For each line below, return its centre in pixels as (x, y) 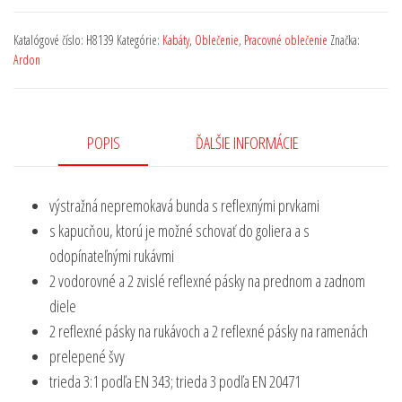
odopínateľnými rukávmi (112, 256)
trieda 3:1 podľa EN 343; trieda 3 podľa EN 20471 (175, 382)
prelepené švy (87, 357)
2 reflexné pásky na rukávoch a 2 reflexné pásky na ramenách (209, 332)
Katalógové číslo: (50, 39)
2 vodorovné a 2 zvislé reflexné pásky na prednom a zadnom (207, 281)
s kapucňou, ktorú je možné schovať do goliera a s (179, 231)
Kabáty (176, 39)
